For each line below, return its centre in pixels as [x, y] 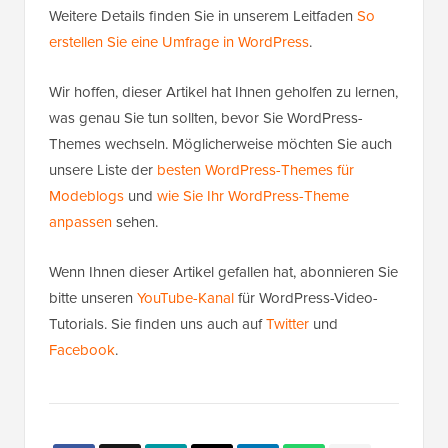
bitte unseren [93, 298]
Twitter [287, 324]
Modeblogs [86, 196]
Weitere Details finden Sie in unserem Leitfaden [203, 16]
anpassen [80, 222]
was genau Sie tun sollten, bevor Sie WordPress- [206, 118]
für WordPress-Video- [306, 298]
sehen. [135, 222]
